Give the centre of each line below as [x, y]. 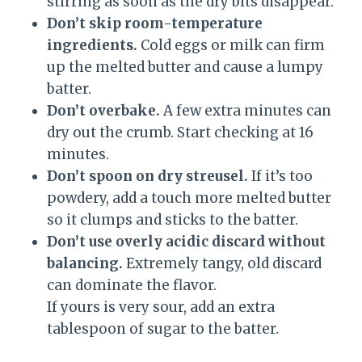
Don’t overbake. [103, 111]
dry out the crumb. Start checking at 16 [180, 133]
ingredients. [92, 46]
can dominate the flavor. [132, 286]
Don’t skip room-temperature [155, 24]
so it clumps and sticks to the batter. [173, 220]
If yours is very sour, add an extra [161, 307]
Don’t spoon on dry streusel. [147, 177]
